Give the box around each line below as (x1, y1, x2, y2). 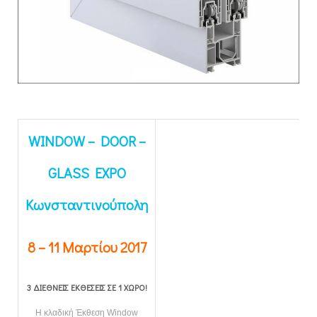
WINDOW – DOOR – (28, 132, 146, 151)
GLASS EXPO (47, 163, 126, 183)
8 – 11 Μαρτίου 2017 (27, 238, 146, 257)
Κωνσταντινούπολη (25, 195, 148, 214)
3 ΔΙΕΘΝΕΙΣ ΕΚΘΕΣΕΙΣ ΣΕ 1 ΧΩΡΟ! (26, 282, 147, 294)
